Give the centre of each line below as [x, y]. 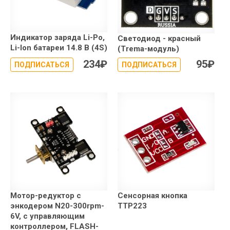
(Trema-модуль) [148, 49]
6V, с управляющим [47, 216]
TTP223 [132, 206]
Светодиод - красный [159, 38]
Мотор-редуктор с [46, 195]
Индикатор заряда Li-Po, [57, 37]
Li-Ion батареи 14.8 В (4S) [59, 47]
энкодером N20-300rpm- [57, 206]
